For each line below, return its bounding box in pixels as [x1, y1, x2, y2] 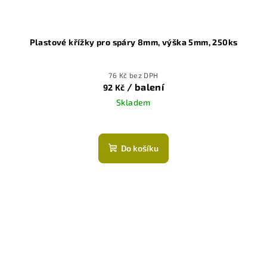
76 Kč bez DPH [108, 71, 159, 80]
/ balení [127, 81, 164, 93]
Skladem [116, 97, 151, 108]
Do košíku [121, 143, 159, 154]
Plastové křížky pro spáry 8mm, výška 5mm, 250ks [29, 37, 238, 48]
